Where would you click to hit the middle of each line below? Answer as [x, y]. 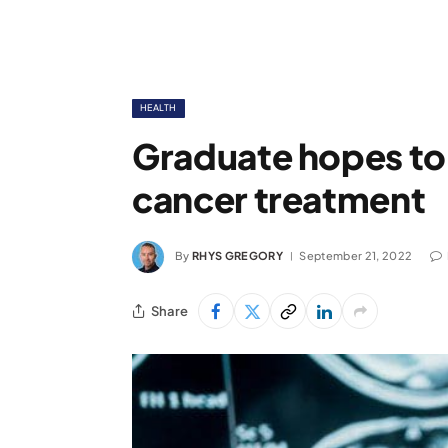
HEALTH [158, 107]
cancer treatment [279, 199]
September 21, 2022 [356, 255]
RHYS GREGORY [237, 255]
